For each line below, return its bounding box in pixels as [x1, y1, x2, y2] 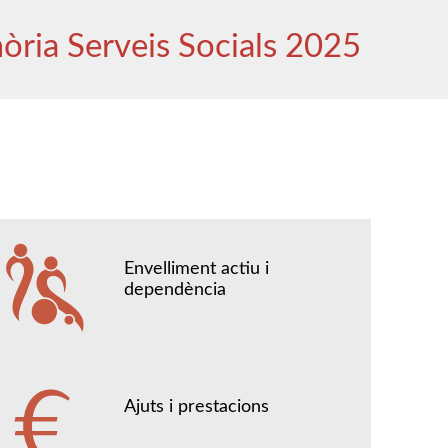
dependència [124, 281, 227, 299]
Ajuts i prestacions [124, 398, 270, 417]
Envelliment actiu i [124, 260, 270, 278]
